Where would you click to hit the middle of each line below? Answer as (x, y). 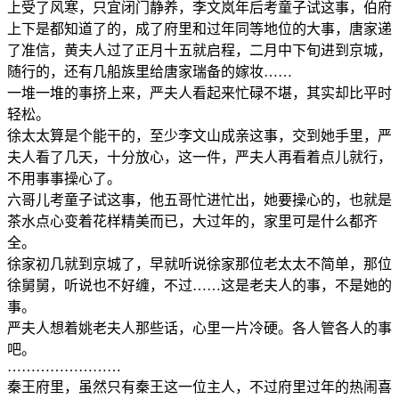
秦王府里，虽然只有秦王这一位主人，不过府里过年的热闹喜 (199, 387)
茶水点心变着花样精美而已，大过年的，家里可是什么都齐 (192, 221)
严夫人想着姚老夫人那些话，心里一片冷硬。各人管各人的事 (199, 328)
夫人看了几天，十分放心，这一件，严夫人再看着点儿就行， (199, 157)
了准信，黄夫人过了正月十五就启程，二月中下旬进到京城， (199, 50)
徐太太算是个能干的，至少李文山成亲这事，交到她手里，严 (199, 135)
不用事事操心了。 (64, 178)
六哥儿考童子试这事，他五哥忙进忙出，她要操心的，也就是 (199, 199)
